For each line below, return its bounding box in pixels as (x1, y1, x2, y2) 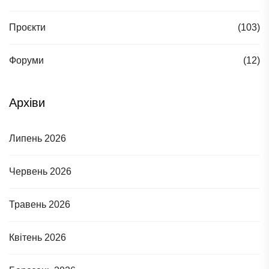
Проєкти (9, 22, 46, 32)
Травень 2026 (9, 199, 70, 210)
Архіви (9, 96, 45, 109)
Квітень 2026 (9, 232, 66, 243)
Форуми (9, 55, 44, 65)
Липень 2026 (9, 133, 66, 144)
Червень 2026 (9, 166, 71, 177)
